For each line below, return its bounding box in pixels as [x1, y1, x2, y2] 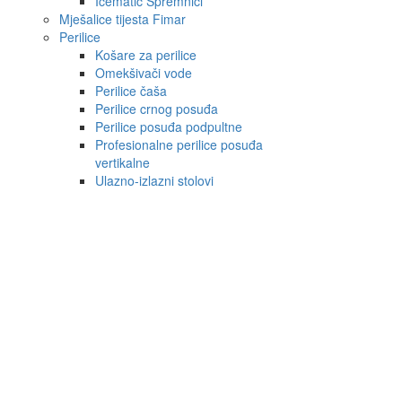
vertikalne [95, 153, 150, 171]
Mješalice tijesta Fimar [59, 10, 186, 28]
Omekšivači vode [95, 64, 192, 82]
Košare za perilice [95, 46, 197, 64]
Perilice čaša [95, 82, 167, 100]
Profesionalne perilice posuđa [95, 135, 263, 153]
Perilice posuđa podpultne [95, 118, 242, 135]
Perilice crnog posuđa [95, 100, 218, 118]
